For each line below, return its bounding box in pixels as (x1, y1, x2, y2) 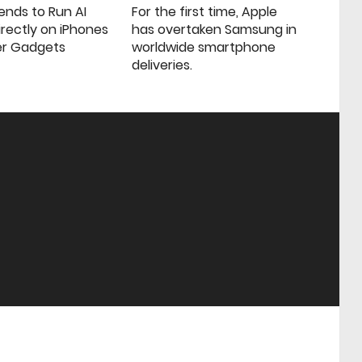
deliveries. (132, 56, 193, 75)
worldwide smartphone (132, 38, 276, 57)
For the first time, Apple (132, 2, 278, 22)
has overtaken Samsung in (132, 20, 297, 40)
